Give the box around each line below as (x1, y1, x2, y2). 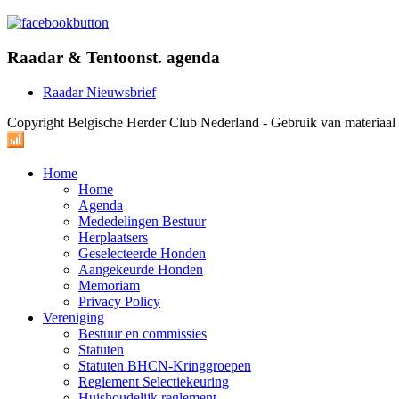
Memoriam (78, 277, 140, 293)
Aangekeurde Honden (78, 261, 203, 277)
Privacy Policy (78, 293, 160, 309)
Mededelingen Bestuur (78, 213, 206, 229)
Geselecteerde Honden (78, 245, 206, 261)
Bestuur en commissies (78, 325, 207, 341)
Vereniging (43, 309, 104, 325)
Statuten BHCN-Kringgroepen (78, 357, 251, 373)
